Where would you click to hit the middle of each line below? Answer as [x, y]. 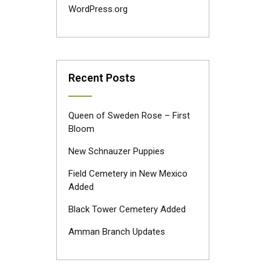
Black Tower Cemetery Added [127, 209]
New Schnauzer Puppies [116, 151]
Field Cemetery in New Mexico [128, 174]
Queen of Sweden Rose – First [129, 116]
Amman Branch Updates [116, 232]
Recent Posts [102, 78]
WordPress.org [98, 9]
